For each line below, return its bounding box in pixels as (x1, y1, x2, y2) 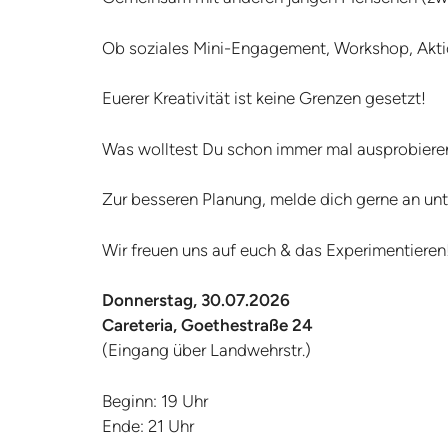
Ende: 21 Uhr (102, 415, 194, 436)
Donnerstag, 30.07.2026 (102, 290, 290, 311)
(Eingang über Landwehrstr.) (102, 340, 311, 361)
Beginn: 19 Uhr (102, 390, 208, 411)
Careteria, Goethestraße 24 (102, 315, 313, 336)
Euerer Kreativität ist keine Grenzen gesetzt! (102, 88, 430, 109)
